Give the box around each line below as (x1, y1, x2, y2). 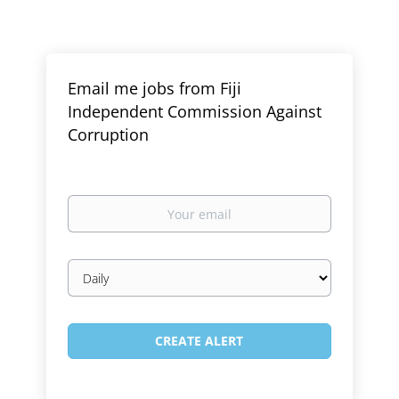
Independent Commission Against (68, 101, 322, 122)
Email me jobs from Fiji (68, 77, 242, 99)
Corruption (68, 124, 150, 145)
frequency (67, 276, 128, 293)
